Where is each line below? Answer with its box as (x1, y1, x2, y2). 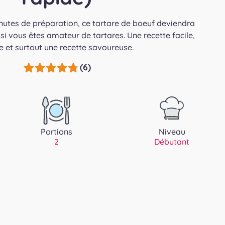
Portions (40, 127, 72, 137)
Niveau (158, 127, 185, 137)
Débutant (154, 137, 189, 147)
